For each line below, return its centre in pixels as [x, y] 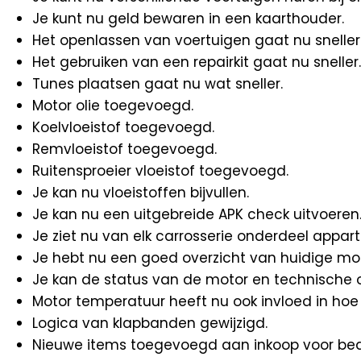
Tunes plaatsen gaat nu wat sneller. [158, 83]
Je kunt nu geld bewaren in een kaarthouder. [188, 18]
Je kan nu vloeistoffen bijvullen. [141, 192]
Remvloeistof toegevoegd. [124, 149]
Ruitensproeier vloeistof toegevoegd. [160, 170]
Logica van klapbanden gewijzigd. [150, 323]
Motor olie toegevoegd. [113, 105]
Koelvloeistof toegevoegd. [123, 127]
